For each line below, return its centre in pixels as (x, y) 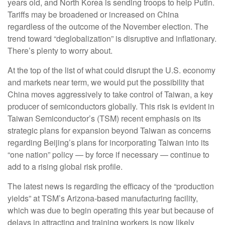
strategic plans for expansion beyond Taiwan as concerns (109, 130)
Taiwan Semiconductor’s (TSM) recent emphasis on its (104, 118)
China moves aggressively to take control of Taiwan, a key (110, 94)
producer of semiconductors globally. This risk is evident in (111, 106)
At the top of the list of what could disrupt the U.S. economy (111, 70)
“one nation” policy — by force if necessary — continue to (108, 154)
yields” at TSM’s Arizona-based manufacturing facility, (103, 198)
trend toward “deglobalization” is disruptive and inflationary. (112, 38)
